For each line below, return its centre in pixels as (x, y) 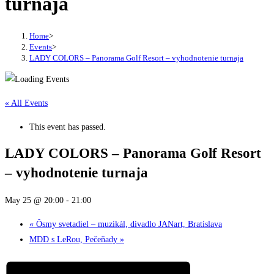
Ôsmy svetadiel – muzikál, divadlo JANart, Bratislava (128, 224)
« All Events (26, 103)
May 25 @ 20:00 (34, 200)
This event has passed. (68, 127)
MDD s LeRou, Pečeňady (75, 239)
